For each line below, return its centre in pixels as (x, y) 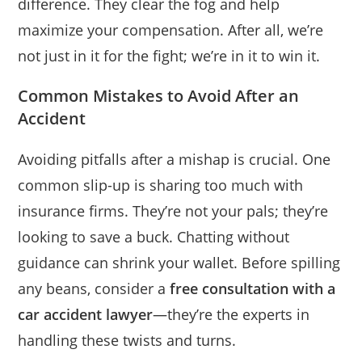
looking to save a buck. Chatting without (154, 236)
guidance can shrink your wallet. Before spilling (179, 262)
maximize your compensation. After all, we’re (171, 29)
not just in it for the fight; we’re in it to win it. (169, 55)
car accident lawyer (86, 314)
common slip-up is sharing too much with (161, 185)
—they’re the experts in (232, 314)
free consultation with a (253, 288)
